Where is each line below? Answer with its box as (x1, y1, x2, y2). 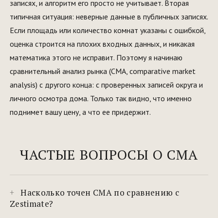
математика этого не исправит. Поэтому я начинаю (10, 53, 182, 62)
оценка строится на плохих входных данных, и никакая (10, 39, 195, 49)
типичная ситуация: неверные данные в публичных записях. (10, 12, 208, 21)
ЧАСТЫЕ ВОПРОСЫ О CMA (19, 145, 199, 163)
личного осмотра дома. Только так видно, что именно (10, 93, 192, 103)
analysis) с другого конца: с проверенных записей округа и (10, 80, 203, 90)
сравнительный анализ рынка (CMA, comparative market (10, 66, 196, 76)
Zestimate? (10, 198, 54, 209)
